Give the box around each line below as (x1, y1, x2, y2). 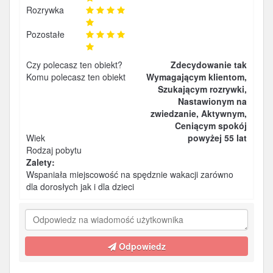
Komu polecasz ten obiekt (26, 71, 126, 83)
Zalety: (26, 156, 55, 168)
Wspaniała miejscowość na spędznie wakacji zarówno (26, 168, 233, 180)
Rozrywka (26, 4, 64, 16)
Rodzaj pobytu (26, 144, 82, 156)
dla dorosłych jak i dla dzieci (26, 180, 134, 193)
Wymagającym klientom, (146, 71, 247, 83)
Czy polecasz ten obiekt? (26, 58, 122, 71)
